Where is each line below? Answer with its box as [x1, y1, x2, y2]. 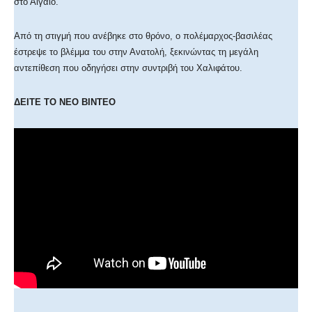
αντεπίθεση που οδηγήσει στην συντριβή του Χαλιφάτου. [14, 63, 242, 74]
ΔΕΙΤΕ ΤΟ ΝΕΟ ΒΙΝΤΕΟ [14, 97, 116, 108]
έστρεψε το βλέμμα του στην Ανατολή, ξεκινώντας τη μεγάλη [14, 47, 258, 58]
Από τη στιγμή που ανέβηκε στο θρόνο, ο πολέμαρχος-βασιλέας [14, 31, 272, 42]
